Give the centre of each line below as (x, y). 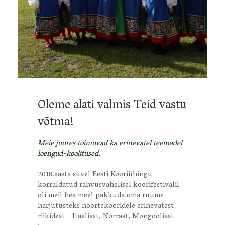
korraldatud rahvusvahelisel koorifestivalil (108, 185)
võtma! (56, 123)
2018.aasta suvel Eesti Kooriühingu (95, 175)
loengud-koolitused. (69, 154)
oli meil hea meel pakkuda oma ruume (101, 196)
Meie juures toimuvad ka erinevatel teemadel (110, 144)
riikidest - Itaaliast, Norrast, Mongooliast (106, 217)
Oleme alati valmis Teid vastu (112, 106)
